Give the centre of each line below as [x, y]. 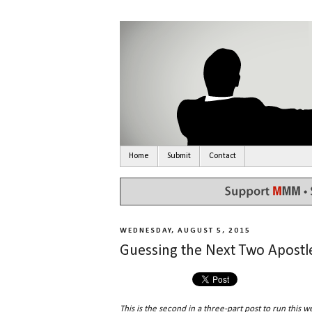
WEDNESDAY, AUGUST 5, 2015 [185, 231]
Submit [179, 156]
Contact [223, 156]
